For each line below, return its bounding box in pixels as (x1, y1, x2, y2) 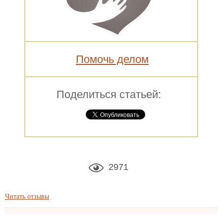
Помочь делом (76, 53, 149, 65)
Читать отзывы (5, 191, 49, 201)
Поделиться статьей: (56, 88, 161, 101)
